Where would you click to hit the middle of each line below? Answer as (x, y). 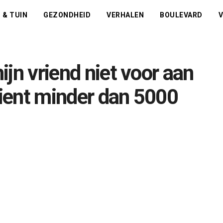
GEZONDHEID (67, 15)
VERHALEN (125, 15)
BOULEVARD (181, 15)
